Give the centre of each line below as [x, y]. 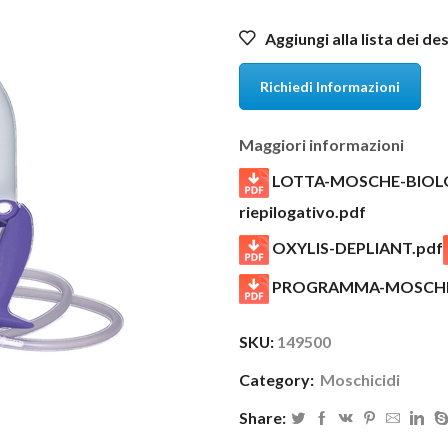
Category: [278, 380]
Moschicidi [360, 380]
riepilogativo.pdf [302, 212]
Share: [262, 418]
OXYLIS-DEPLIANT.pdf [356, 248]
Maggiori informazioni [321, 145]
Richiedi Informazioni [330, 86]
